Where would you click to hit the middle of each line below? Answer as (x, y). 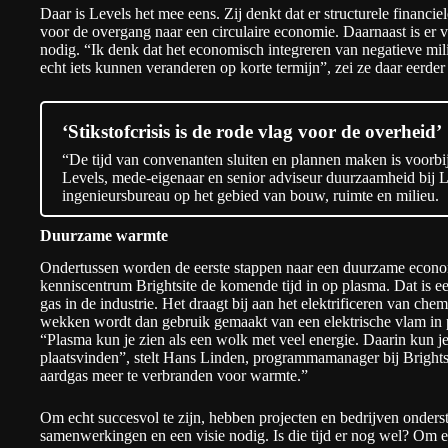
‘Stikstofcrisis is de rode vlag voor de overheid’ (252, 131)
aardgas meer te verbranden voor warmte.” (174, 376)
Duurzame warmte (104, 235)
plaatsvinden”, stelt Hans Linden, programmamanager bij (221, 358)
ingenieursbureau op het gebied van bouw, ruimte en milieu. (250, 195)
